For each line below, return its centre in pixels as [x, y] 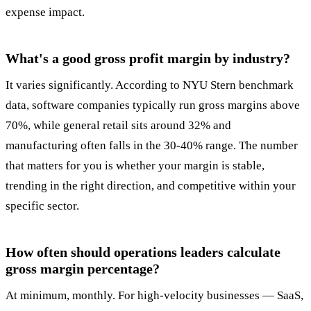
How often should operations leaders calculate [143, 252]
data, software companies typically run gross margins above [153, 106]
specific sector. [42, 206]
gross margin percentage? [83, 269]
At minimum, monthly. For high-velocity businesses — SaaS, [154, 296]
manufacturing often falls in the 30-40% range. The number [152, 146]
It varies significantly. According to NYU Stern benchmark [150, 85]
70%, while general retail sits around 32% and [118, 126]
